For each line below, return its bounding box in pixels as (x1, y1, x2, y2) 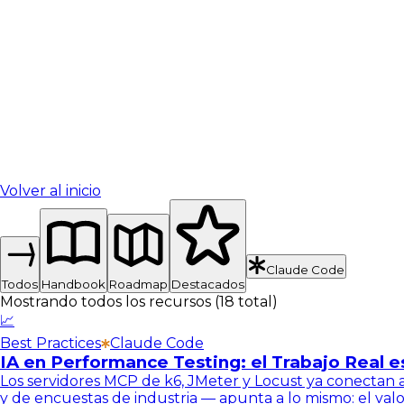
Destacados (171, 277, 244, 291)
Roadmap (109, 277, 168, 291)
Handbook (41, 277, 106, 291)
